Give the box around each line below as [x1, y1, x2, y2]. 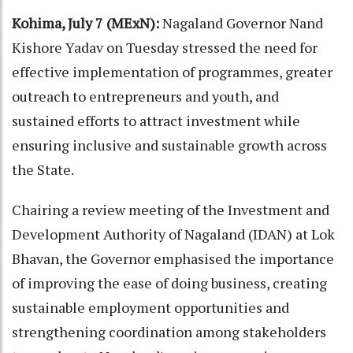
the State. [12, 159, 74, 179]
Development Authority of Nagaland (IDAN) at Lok [12, 224, 335, 243]
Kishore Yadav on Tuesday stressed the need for [12, 37, 318, 57]
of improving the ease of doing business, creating [12, 273, 327, 292]
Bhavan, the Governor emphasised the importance [12, 248, 334, 268]
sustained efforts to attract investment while [12, 110, 300, 130]
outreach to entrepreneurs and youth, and [12, 86, 279, 106]
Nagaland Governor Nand [159, 13, 323, 32]
